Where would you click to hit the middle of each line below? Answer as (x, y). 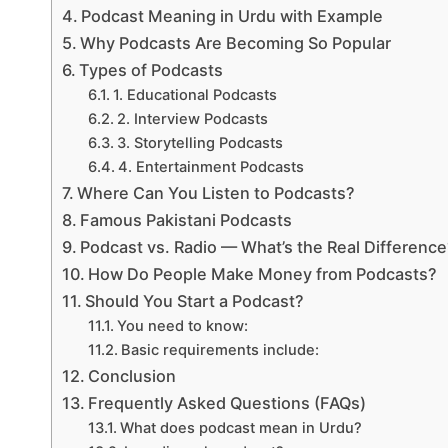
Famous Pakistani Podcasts (186, 220)
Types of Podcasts (151, 70)
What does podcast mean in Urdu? (240, 428)
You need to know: (182, 326)
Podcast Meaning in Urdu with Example (232, 16)
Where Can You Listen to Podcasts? (216, 193)
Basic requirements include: (219, 350)
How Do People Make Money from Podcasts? (263, 274)
